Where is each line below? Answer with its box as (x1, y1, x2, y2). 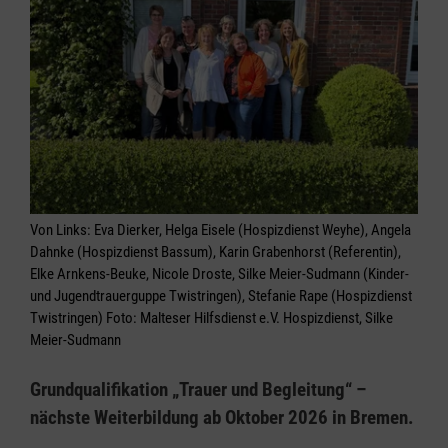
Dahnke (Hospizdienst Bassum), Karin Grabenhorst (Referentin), (30, 243, 401, 261)
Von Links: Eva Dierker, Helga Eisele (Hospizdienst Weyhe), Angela (30, 221, 411, 239)
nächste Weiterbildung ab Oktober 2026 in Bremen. (30, 406, 414, 429)
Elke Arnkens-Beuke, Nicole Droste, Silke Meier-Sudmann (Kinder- (30, 265, 409, 283)
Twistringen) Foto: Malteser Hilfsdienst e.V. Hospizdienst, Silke (30, 309, 393, 327)
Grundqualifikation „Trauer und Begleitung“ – (30, 378, 366, 401)
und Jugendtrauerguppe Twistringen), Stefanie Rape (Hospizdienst (30, 287, 412, 305)
